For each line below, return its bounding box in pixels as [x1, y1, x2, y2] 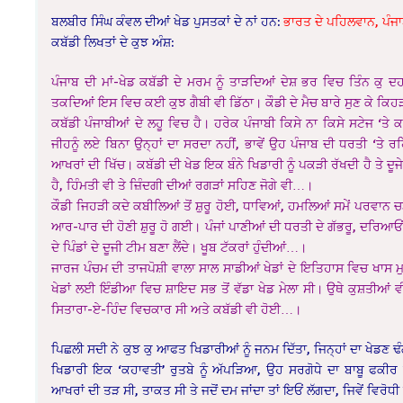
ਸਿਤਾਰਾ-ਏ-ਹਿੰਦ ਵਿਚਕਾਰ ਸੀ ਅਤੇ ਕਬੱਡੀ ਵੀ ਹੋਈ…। [51, 300, 302, 317]
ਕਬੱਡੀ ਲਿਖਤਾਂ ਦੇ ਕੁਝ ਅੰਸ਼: [51, 33, 175, 49]
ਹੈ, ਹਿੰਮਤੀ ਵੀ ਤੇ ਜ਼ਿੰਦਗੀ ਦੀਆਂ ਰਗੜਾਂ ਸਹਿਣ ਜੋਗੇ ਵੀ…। [51, 176, 314, 193]
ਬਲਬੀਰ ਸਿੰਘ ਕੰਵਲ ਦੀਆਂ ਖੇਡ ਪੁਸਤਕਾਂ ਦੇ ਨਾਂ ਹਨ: [51, 13, 284, 29]
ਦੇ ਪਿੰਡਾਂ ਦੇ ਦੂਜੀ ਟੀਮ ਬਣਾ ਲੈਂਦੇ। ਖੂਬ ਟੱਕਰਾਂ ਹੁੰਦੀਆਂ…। [51, 238, 308, 255]
